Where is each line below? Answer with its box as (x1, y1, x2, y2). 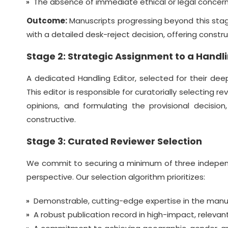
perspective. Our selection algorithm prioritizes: (26, 172, 205, 182)
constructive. (26, 114, 76, 125)
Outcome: (26, 15, 67, 26)
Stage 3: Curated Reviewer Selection (26, 135, 202, 148)
